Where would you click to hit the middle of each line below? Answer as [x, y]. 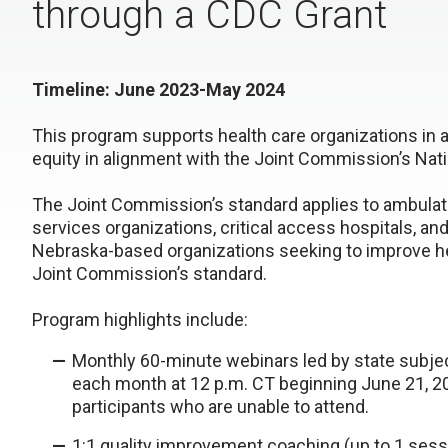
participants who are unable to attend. [220, 406]
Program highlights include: [140, 319]
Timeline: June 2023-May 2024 [158, 89]
